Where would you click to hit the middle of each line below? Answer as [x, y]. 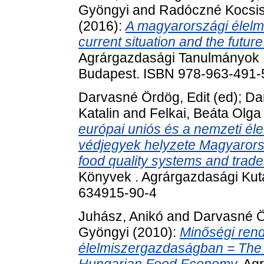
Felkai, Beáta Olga [205, 113]
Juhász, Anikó [121, 216]
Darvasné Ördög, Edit [144, 97]
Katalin [99, 113]
